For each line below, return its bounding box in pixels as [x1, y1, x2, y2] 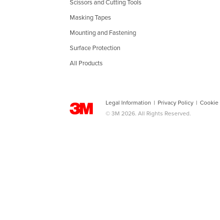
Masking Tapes [70, 14, 111, 22]
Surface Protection [70, 44, 120, 52]
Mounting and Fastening [70, 29, 136, 37]
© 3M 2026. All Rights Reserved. [106, 110, 191, 117]
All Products [70, 59, 103, 67]
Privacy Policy [158, 99, 193, 106]
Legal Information [106, 99, 151, 106]
